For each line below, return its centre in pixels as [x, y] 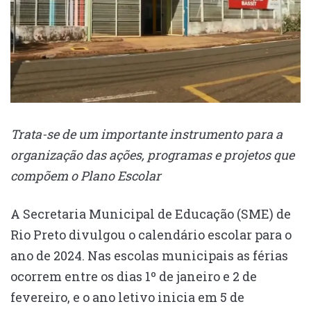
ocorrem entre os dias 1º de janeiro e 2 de [134, 277]
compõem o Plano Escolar [86, 176]
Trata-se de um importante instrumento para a [146, 134]
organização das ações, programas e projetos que [152, 155]
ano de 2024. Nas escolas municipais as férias [149, 256]
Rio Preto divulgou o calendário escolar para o [151, 235]
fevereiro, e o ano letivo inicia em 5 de [127, 297]
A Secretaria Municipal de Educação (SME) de [151, 214]
